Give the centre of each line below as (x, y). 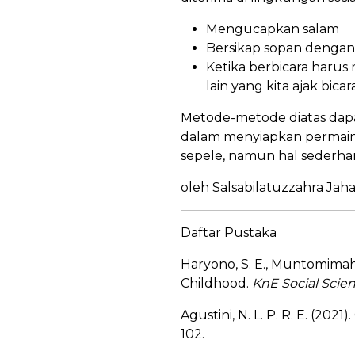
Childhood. (216, 284)
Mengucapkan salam (276, 29)
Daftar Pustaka (230, 233)
